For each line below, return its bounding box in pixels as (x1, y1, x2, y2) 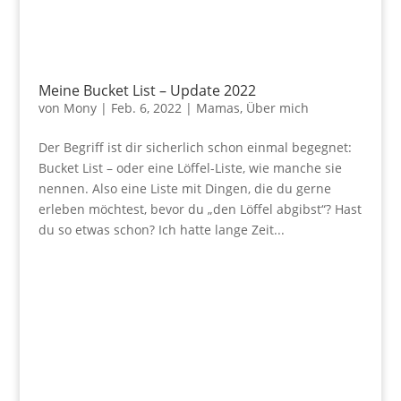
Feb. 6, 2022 (110, 99, 182, 117)
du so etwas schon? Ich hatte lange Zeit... (38, 221, 285, 239)
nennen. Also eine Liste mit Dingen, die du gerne (38, 180, 331, 198)
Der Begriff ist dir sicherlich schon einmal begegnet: (38, 139, 352, 157)
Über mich (245, 99, 309, 117)
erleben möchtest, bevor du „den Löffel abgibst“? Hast (38, 200, 362, 218)
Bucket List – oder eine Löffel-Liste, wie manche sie (38, 159, 342, 177)
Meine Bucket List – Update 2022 (38, 81, 256, 101)
